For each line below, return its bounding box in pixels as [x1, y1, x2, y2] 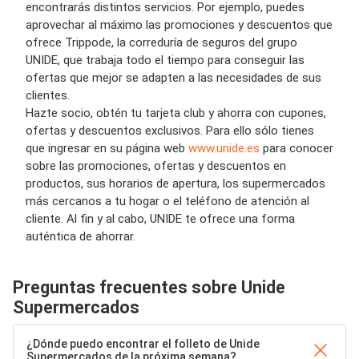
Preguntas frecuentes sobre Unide [13, 277, 285, 297]
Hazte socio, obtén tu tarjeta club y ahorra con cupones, [26, 106, 326, 120]
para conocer [260, 141, 333, 155]
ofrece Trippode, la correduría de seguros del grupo [26, 35, 297, 50]
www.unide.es [185, 141, 260, 155]
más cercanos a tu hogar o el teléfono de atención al [26, 194, 309, 208]
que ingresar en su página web [26, 141, 185, 155]
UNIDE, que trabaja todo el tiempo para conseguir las [26, 53, 305, 67]
